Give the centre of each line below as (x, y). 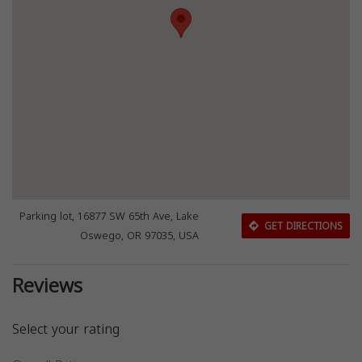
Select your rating (66, 329)
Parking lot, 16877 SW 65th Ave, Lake (109, 217)
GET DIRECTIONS (301, 226)
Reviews (47, 286)
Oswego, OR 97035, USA (140, 236)
